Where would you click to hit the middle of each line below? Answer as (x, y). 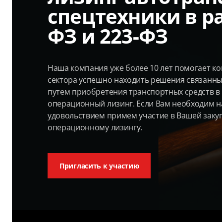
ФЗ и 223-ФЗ (108, 36)
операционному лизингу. (95, 127)
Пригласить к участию (99, 166)
